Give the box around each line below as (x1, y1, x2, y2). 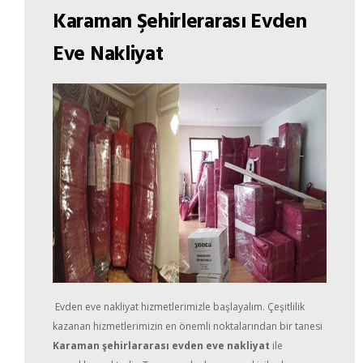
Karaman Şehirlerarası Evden (53, 5, 307, 36)
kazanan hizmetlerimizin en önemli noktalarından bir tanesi (53, 319, 322, 334)
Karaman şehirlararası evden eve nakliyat (53, 339, 270, 353)
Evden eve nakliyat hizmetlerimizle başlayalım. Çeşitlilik (53, 300, 305, 314)
